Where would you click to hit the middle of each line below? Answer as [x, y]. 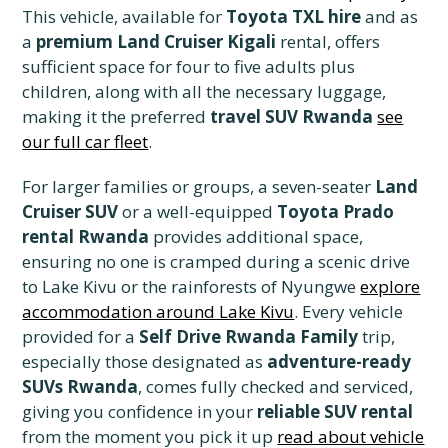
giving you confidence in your [140, 412]
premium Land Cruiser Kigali [156, 42]
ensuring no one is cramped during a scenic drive [216, 262]
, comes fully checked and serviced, [276, 387]
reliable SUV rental [335, 412]
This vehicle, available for [124, 17]
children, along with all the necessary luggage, [204, 92]
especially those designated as [145, 362]
